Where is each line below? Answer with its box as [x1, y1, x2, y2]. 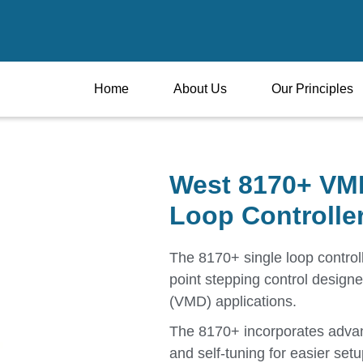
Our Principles [271, 82, 353, 96]
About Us [173, 82, 227, 96]
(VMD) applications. [169, 293, 297, 310]
